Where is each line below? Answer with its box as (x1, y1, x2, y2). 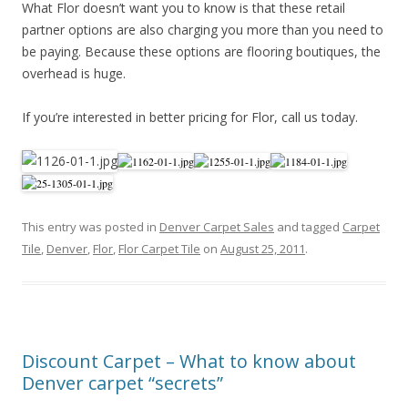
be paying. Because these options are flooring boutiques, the (22, 43, 381, 60)
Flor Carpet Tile (118, 240, 200, 257)
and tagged (274, 219, 342, 235)
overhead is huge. (22, 65, 126, 82)
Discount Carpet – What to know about (22, 349, 356, 373)
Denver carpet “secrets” (22, 371, 223, 395)
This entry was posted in (22, 219, 159, 235)
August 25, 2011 (220, 240, 305, 257)
